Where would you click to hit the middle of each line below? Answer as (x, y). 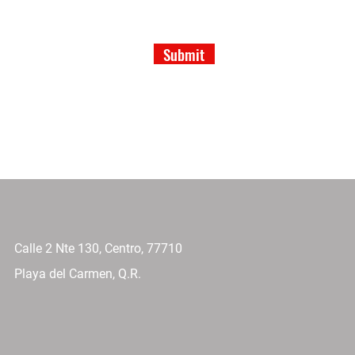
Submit (184, 54)
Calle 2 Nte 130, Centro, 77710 (98, 248)
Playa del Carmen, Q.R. (78, 274)
